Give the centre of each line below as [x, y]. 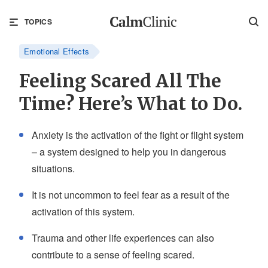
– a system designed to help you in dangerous [129, 152]
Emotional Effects [57, 51]
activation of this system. [83, 211]
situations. [53, 168]
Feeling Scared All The [120, 81]
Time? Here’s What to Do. [131, 103]
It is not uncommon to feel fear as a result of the [131, 195]
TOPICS [38, 21]
